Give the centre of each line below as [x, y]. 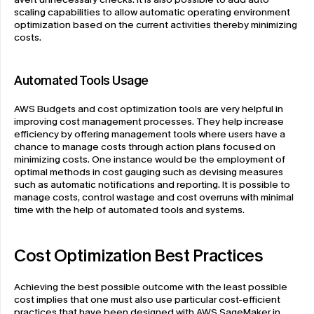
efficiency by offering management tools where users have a [150, 134]
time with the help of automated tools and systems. [129, 210]
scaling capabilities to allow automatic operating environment [152, 12]
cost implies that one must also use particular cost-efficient [147, 299]
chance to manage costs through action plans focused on [145, 146]
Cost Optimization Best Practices [138, 255]
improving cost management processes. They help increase [149, 121]
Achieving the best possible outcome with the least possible [151, 287]
